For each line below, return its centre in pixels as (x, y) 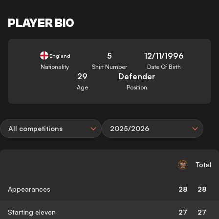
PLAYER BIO (41, 23)
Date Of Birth (164, 66)
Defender (137, 76)
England (60, 55)
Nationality (55, 66)
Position (137, 87)
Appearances (29, 189)
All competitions (35, 128)
